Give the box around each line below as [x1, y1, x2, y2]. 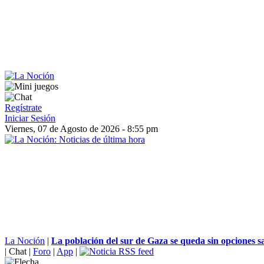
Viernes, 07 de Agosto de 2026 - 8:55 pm [5, 124, 158, 134]
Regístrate [5, 103, 42, 113]
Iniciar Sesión [5, 113, 55, 123]
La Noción [5, 236, 45, 246]
